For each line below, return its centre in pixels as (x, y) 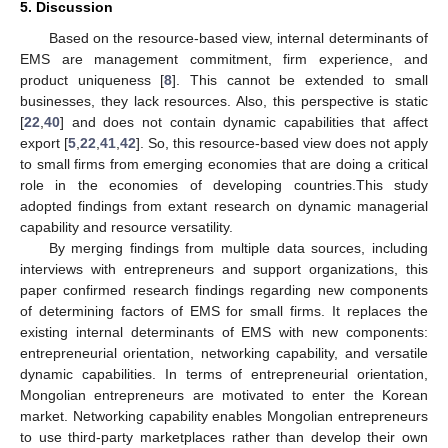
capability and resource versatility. (126, 227)
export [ (44, 143)
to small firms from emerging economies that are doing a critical (224, 164)
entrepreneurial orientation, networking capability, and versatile (224, 353)
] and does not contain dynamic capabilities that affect (244, 122)
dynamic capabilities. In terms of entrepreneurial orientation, (224, 374)
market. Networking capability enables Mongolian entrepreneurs (224, 416)
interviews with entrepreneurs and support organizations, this (224, 269)
